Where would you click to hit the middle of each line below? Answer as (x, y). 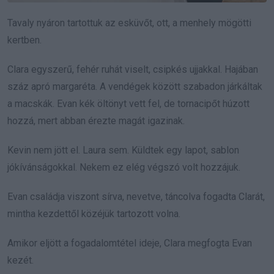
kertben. (24, 40)
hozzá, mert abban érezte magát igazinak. (96, 121)
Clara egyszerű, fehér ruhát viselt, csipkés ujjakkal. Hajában (133, 70)
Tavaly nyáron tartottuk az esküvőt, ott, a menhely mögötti (129, 23)
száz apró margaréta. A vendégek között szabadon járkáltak (135, 87)
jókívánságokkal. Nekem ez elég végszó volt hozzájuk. (124, 168)
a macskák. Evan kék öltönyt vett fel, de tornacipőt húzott (128, 104)
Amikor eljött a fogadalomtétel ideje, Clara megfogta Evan (130, 243)
